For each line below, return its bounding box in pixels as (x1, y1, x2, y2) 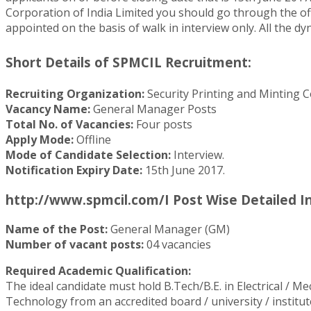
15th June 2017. (142, 162, 225, 178)
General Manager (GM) (108, 221, 230, 237)
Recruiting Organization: (6, 86, 144, 102)
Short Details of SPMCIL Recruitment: (6, 53, 251, 72)
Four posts (133, 117, 192, 133)
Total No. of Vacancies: (6, 117, 133, 133)
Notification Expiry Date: (6, 162, 142, 178)
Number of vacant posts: (6, 236, 144, 252)
